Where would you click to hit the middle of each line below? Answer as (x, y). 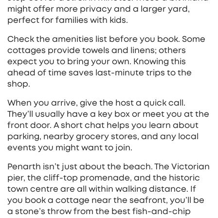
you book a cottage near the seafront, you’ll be (106, 200)
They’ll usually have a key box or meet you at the (108, 114)
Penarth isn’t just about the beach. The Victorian (109, 167)
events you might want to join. (70, 148)
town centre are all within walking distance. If (102, 189)
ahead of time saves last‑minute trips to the (100, 73)
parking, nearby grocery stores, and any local (103, 136)
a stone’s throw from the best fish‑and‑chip (99, 211)
